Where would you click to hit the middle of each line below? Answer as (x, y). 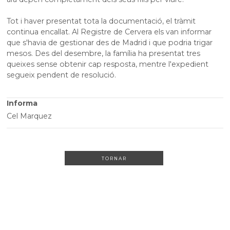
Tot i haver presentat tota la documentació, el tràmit (101, 21)
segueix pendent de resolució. (62, 75)
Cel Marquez (30, 116)
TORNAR (114, 158)
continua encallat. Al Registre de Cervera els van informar (109, 32)
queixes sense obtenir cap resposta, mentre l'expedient (108, 64)
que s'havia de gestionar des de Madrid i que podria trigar (110, 43)
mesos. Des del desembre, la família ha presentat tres (104, 54)
